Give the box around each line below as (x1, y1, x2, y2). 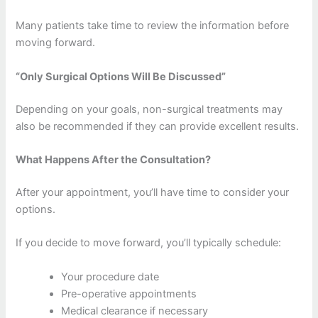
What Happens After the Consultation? (16, 153, 212, 166)
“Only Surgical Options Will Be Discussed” (16, 70, 226, 83)
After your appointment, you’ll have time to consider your (16, 185, 290, 199)
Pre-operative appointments (61, 287, 197, 300)
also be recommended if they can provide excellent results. (16, 119, 300, 133)
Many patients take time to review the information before (16, 19, 290, 33)
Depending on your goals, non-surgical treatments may (16, 102, 283, 116)
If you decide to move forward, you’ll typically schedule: (16, 236, 282, 250)
